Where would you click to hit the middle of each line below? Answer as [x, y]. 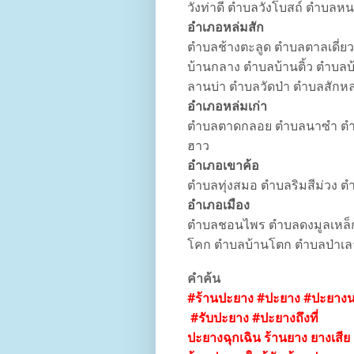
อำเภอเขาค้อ [223, 166]
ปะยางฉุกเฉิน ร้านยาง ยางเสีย [269, 338]
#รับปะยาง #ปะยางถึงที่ [253, 318]
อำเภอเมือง [218, 205]
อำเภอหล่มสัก [226, 28]
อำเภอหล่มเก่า [227, 107]
